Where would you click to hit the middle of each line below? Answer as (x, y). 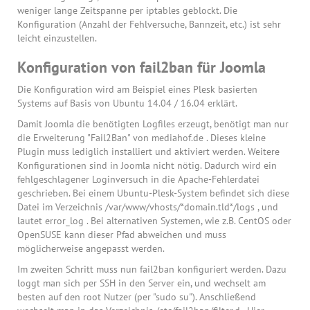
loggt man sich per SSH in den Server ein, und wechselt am (142, 283)
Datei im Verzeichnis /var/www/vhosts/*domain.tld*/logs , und (148, 207)
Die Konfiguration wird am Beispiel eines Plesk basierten (137, 90)
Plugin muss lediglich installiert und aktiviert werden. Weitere (148, 152)
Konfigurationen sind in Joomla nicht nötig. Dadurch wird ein (147, 166)
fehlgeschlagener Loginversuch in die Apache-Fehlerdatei (138, 180)
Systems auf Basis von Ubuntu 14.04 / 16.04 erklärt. (127, 103)
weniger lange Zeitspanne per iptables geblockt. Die (127, 11)
